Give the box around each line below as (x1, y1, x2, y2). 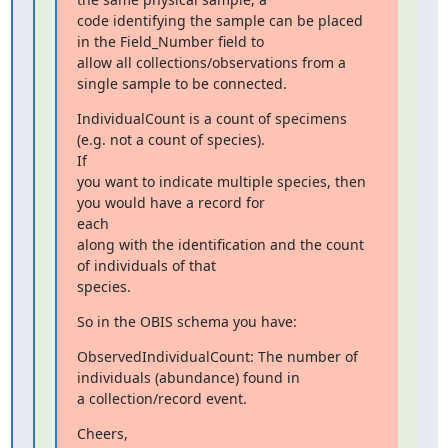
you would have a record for (76, 193, 265, 212)
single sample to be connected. (76, 74, 287, 93)
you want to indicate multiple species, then (76, 172, 366, 191)
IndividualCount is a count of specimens (76, 109, 347, 128)
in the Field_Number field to (76, 32, 264, 51)
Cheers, (76, 424, 128, 443)
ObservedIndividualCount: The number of (76, 347, 358, 366)
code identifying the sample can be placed (76, 11, 363, 30)
